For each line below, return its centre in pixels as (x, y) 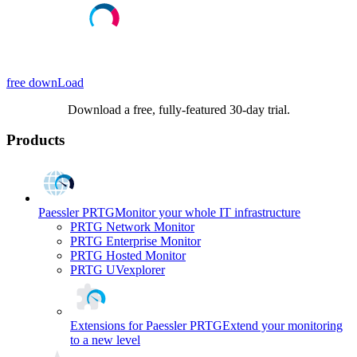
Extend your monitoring (282, 326)
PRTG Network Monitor (132, 227)
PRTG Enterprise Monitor (135, 241)
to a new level (105, 340)
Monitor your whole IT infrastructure (208, 213)
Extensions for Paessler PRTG (146, 326)
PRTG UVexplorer (118, 270)
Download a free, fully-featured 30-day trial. (178, 109)
